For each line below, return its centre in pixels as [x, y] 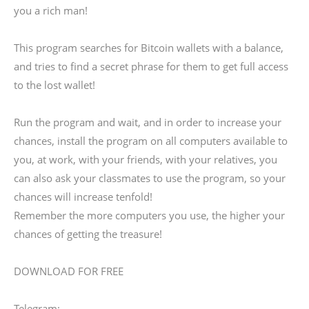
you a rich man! [51, 10]
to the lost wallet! [54, 85]
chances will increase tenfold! [83, 197]
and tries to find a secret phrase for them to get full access [151, 66]
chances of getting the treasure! [88, 234]
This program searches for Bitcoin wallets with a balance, [149, 48]
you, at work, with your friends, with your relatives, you [146, 159]
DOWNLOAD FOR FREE [69, 271]
